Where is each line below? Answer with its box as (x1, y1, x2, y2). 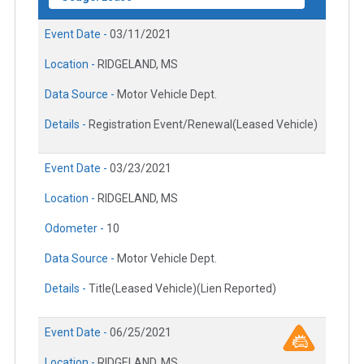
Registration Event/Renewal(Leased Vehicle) (89, 117, 318, 131)
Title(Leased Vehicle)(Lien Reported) (89, 281, 276, 295)
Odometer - (45, 221, 106, 235)
